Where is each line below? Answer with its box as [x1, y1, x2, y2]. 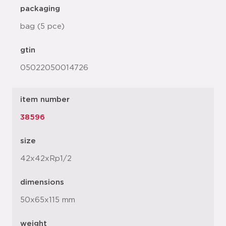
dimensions [20, 179, 64, 186]
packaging [20, 5, 60, 13]
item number [20, 96, 70, 103]
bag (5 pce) [20, 23, 65, 30]
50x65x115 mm [20, 196, 75, 204]
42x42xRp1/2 [20, 155, 72, 162]
